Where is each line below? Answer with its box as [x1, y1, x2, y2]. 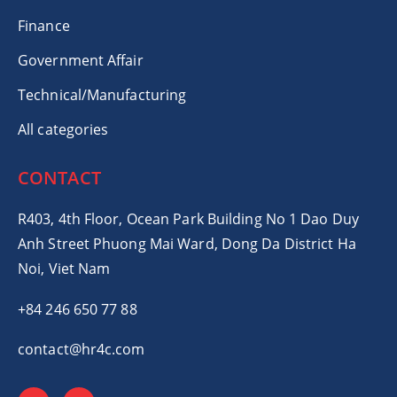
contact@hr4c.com [18, 339, 145, 359]
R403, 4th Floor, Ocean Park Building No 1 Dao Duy [18, 208, 359, 229]
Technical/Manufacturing [18, 84, 187, 105]
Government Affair [18, 50, 144, 70]
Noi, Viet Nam [18, 258, 111, 278]
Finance [18, 15, 70, 35]
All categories [18, 119, 109, 139]
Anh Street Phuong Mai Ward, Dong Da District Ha [18, 233, 356, 253]
